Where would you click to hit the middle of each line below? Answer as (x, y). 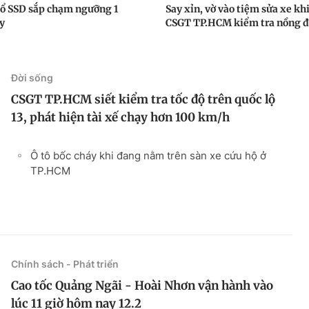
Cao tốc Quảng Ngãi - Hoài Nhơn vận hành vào (142, 285)
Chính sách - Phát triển (65, 263)
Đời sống (32, 77)
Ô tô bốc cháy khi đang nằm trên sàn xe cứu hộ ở (148, 155)
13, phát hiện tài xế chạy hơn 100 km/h (120, 117)
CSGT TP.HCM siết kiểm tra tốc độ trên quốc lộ (143, 99)
